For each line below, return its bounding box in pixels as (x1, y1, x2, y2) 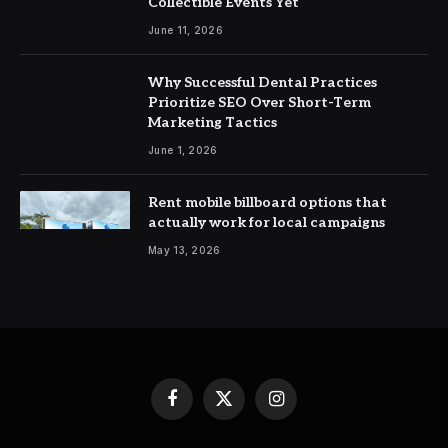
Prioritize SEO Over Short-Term (148, 93, 371, 111)
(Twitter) (222, 417, 275, 434)
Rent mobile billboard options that (148, 193, 387, 211)
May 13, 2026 (148, 243, 221, 256)
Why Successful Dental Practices (148, 73, 377, 91)
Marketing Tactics (148, 113, 277, 131)
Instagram (274, 398, 334, 415)
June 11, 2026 (148, 23, 223, 36)
